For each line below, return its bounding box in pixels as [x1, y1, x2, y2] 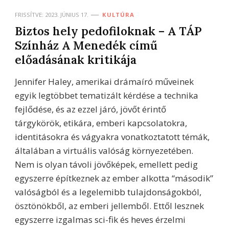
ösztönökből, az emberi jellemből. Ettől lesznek [15, 199, 204, 212]
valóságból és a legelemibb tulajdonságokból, [15, 186, 201, 198]
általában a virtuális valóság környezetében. [15, 144, 193, 156]
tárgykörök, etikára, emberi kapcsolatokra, [15, 117, 187, 129]
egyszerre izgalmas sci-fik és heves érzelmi [15, 213, 186, 225]
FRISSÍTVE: [15, 10, 45, 18]
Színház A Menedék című [15, 37, 157, 53]
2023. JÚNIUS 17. [45, 10, 88, 18]
